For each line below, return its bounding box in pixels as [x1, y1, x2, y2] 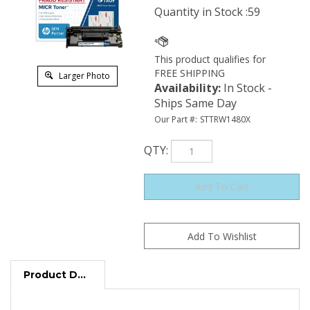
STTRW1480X [200, 113, 250, 125]
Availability [154, 80, 218, 95]
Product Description [77, 265, 86, 277]
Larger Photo [56, 70, 110, 82]
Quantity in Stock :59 [154, 4, 260, 19]
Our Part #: [154, 113, 197, 125]
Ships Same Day [154, 95, 237, 111]
